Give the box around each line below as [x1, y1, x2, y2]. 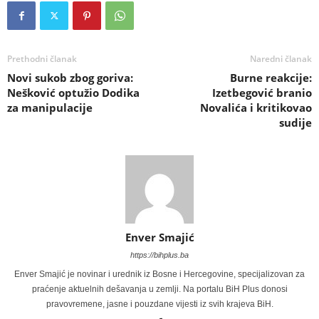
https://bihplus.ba [130, 251, 189, 260]
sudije [279, 115, 312, 130]
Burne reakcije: [230, 70, 312, 85]
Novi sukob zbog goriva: [7, 70, 133, 85]
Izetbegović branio [212, 85, 312, 100]
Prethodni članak [7, 53, 77, 66]
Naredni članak [250, 53, 312, 66]
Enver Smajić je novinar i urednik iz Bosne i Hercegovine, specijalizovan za [14, 269, 305, 280]
